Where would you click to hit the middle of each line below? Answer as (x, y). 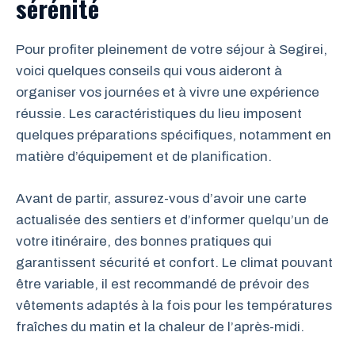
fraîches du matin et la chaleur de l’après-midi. (160, 326)
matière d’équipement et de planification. (144, 157)
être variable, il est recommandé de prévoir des (162, 284)
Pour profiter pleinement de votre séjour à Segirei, (172, 50)
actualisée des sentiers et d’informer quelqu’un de (172, 219)
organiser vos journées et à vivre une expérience (168, 92)
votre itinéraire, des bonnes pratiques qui (144, 241)
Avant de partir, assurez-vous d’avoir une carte (161, 198)
